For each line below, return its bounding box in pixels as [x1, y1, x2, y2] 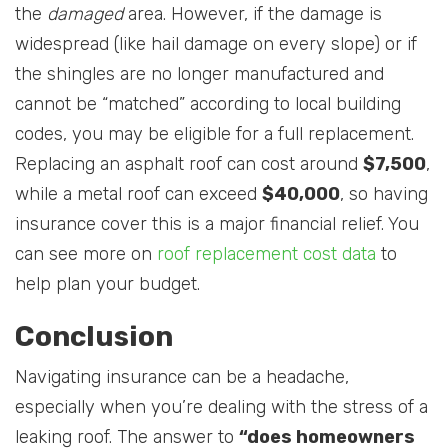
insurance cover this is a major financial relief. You [15, 213, 419, 236]
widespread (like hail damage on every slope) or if [15, 33, 417, 56]
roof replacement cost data [157, 243, 376, 266]
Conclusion [15, 320, 173, 354]
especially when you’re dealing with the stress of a [15, 396, 428, 419]
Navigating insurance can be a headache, [15, 366, 349, 389]
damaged [47, 3, 123, 26]
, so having [340, 183, 428, 206]
